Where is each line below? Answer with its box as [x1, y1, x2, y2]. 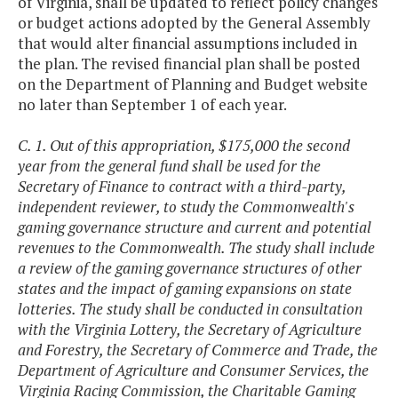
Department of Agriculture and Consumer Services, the [18, 360, 369, 381]
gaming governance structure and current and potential [18, 217, 371, 238]
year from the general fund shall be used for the [18, 155, 321, 177]
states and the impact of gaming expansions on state [18, 278, 352, 299]
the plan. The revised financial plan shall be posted [18, 53, 361, 75]
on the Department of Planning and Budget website [18, 74, 368, 95]
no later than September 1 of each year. [18, 94, 287, 115]
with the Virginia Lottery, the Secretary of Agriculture [18, 319, 362, 340]
